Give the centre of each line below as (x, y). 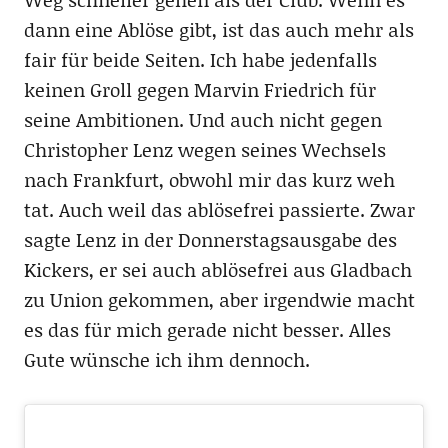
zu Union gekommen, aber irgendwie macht (219, 300)
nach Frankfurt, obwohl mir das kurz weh (209, 180)
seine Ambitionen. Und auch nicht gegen (202, 120)
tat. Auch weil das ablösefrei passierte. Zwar (219, 210)
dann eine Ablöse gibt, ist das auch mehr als (218, 30)
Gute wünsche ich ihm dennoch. (166, 360)
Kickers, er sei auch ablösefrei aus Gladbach (217, 270)
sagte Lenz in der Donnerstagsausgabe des (210, 240)
